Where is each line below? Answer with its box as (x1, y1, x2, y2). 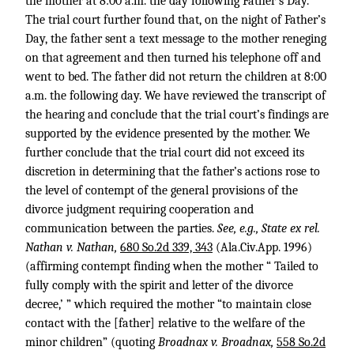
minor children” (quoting (25, 335, 158, 349)
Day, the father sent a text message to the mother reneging (25, 32, 326, 46)
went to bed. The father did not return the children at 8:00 (25, 70, 326, 84)
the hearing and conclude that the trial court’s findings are (25, 107, 329, 122)
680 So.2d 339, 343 (120, 240, 213, 254)
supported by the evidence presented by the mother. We (25, 126, 310, 141)
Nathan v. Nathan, (25, 240, 120, 254)
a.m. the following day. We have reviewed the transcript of (25, 88, 326, 103)
